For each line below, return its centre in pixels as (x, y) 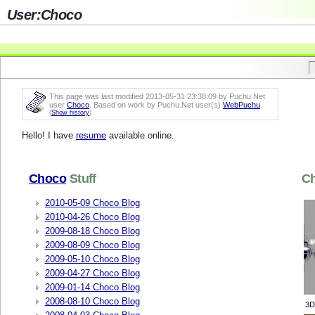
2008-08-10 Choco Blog (92, 302)
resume (91, 136)
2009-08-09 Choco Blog (92, 245)
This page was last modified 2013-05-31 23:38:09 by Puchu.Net (157, 96)
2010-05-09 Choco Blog (92, 202)
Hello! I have (49, 136)
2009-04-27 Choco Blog (92, 273)
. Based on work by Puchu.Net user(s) (156, 105)
